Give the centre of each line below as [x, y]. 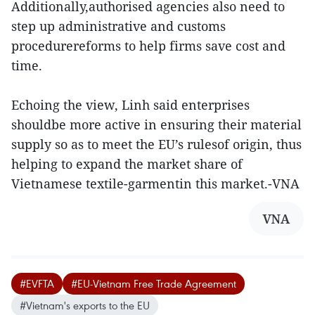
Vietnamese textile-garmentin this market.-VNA [155, 184]
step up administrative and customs [118, 26]
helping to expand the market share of [127, 164]
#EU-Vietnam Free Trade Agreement [154, 284]
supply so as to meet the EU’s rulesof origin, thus [156, 144]
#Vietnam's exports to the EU [85, 306]
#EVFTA [37, 284]
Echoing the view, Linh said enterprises [130, 105]
